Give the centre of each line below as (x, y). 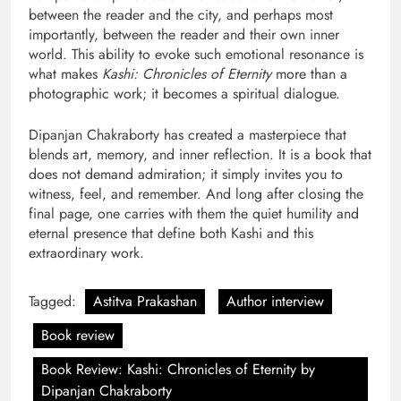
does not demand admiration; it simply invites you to (186, 174)
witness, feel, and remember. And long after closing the (196, 193)
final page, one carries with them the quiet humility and (194, 213)
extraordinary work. (86, 252)
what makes (65, 73)
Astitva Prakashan (145, 301)
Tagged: (55, 301)
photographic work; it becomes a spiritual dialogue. (184, 93)
